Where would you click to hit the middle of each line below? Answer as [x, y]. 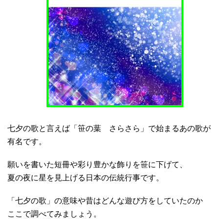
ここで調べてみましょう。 [54, 214]
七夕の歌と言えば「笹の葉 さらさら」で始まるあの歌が [109, 128]
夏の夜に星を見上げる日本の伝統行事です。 [86, 177]
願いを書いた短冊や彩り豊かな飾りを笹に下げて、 [97, 164]
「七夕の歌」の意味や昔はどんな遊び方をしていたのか [105, 200]
